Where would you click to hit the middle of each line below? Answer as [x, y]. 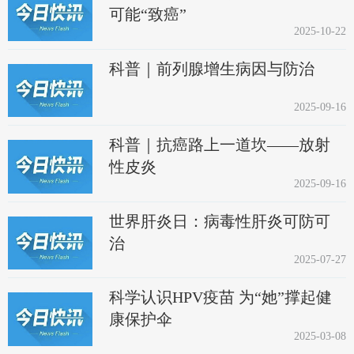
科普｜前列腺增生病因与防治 [212, 68]
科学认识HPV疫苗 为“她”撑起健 [221, 298]
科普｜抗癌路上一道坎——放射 [220, 145]
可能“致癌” [148, 15]
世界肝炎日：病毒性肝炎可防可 [220, 221]
